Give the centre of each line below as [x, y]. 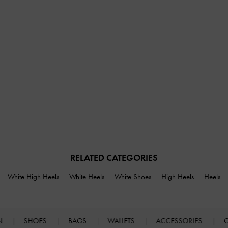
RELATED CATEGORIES [114, 158]
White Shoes [133, 176]
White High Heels [33, 176]
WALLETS [122, 221]
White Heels [87, 176]
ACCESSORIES [180, 221]
